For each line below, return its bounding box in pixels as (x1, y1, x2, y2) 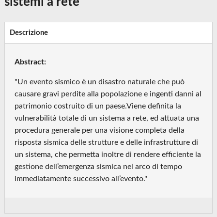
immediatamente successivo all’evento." (15, 175, 148, 183)
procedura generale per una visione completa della (15, 126, 185, 135)
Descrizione (10, 29, 48, 37)
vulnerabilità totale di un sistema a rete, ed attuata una (15, 114, 200, 123)
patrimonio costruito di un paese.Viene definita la (15, 102, 182, 110)
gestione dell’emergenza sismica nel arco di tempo (15, 163, 183, 171)
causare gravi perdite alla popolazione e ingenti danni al (15, 90, 202, 98)
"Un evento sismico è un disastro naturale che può (15, 78, 185, 86)
